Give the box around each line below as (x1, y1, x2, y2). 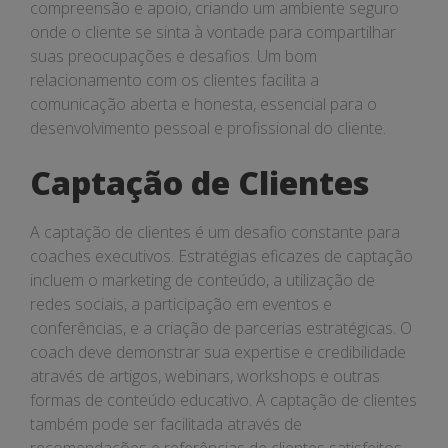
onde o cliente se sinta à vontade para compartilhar (30, 21, 396, 43)
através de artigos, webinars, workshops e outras (30, 365, 380, 387)
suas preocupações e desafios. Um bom (30, 45, 317, 67)
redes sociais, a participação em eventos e (30, 293, 332, 315)
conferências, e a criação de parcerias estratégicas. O (30, 317, 412, 339)
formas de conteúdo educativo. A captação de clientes (30, 389, 417, 411)
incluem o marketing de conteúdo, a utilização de (30, 269, 375, 291)
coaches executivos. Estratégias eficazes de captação (30, 245, 413, 267)
